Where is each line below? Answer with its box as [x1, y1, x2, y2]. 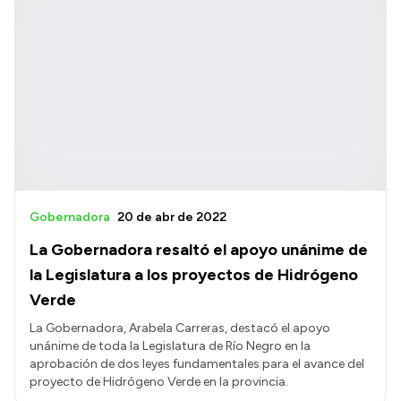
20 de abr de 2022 [117, 209, 226, 226]
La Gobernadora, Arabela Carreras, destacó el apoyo [30, 320, 330, 337]
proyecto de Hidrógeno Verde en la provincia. [30, 374, 288, 390]
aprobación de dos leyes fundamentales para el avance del [30, 356, 364, 372]
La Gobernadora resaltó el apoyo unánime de [30, 240, 368, 260]
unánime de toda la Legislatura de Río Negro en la [30, 338, 311, 354]
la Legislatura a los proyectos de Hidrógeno [30, 265, 358, 286]
